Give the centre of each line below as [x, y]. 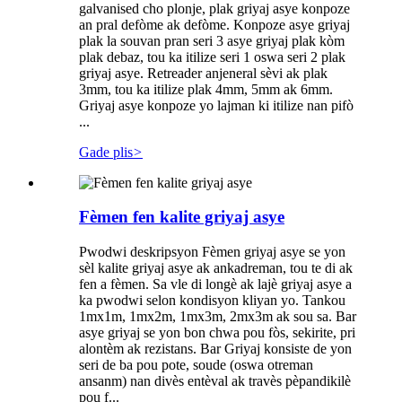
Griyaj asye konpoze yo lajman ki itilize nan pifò [216, 105]
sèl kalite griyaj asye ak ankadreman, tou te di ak [216, 267]
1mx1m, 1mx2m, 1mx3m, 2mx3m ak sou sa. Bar [218, 316]
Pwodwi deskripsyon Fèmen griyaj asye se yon [212, 251]
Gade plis [106, 152]
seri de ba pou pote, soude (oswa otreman [196, 364]
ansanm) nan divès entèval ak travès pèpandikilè [215, 380]
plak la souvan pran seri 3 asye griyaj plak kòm [212, 40]
